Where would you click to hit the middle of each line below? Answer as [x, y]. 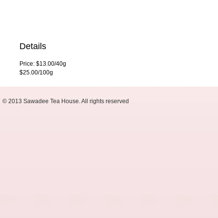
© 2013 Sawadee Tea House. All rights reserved [66, 101]
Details [33, 46]
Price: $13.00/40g [43, 64]
